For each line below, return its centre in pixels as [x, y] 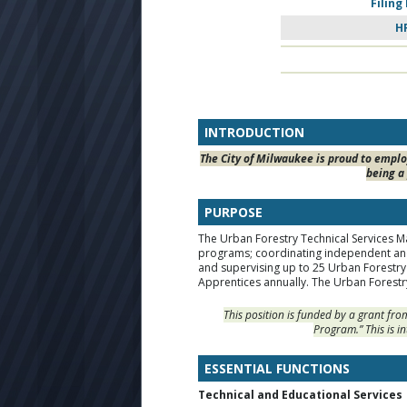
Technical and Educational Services [300, 394]
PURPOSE [233, 212]
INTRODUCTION [254, 132]
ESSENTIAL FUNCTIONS [277, 368]
